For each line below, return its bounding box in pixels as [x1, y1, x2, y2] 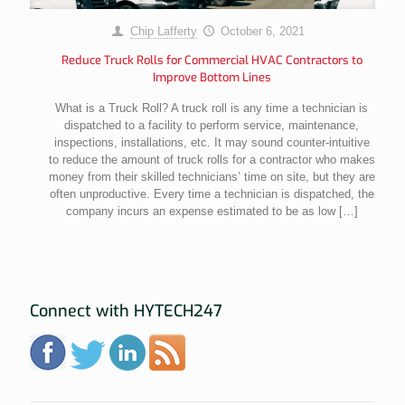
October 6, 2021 [220, 24, 305, 38]
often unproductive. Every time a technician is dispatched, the [49, 186, 374, 201]
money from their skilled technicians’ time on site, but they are [48, 169, 375, 184]
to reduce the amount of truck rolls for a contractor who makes [48, 152, 375, 166]
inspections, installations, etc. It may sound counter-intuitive [53, 135, 370, 149]
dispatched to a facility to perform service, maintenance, [64, 118, 359, 132]
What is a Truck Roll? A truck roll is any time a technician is [55, 100, 368, 115]
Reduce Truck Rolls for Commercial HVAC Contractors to [61, 52, 363, 68]
